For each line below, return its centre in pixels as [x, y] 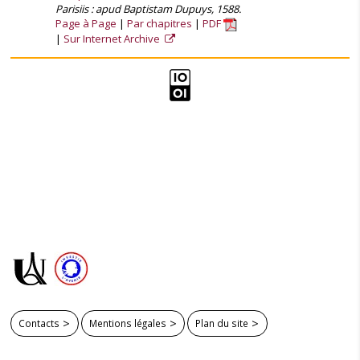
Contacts [39, 323]
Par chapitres [160, 23]
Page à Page [86, 23]
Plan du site [222, 323]
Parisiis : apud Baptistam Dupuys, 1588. [148, 9]
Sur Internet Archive [113, 39]
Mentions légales [127, 323]
